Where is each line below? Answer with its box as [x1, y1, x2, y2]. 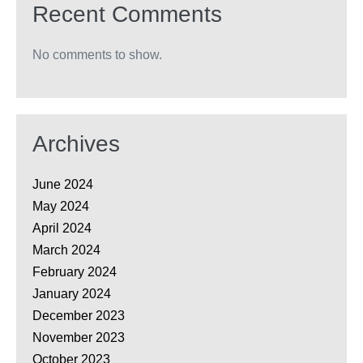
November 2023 [32, 331, 125, 345]
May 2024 [32, 199, 89, 214]
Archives [32, 131, 120, 157]
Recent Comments [32, 2, 222, 28]
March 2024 [32, 243, 100, 258]
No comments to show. [32, 48, 162, 62]
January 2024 [32, 287, 111, 301]
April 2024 [32, 221, 92, 236]
